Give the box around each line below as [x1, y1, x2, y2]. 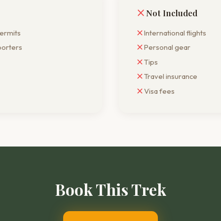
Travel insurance [144, 72, 197, 81]
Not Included [146, 7, 198, 18]
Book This [55, 179, 131, 200]
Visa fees [144, 86, 175, 96]
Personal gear [144, 42, 190, 52]
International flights [144, 28, 206, 37]
